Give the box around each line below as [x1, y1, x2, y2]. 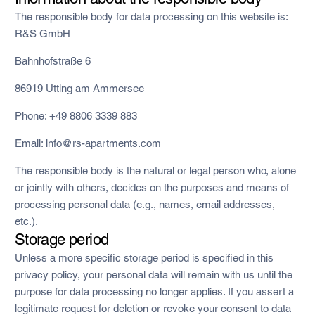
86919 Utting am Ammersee [14, 82, 144, 94]
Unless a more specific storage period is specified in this [14, 251, 274, 264]
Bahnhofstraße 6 [14, 54, 91, 67]
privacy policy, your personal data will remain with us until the [14, 268, 292, 281]
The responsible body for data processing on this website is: [14, 10, 288, 22]
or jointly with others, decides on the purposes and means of [14, 181, 289, 193]
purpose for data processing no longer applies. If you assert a [14, 285, 294, 297]
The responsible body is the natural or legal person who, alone [14, 164, 296, 176]
